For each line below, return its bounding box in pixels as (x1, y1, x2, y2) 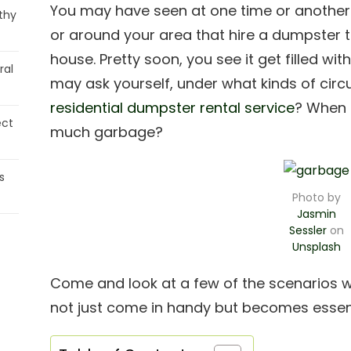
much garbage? (50, 122, 163, 142)
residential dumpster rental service (50, 98, 295, 118)
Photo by (292, 190, 341, 205)
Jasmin (297, 206, 336, 222)
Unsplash (292, 239, 341, 255)
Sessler (289, 223, 327, 238)
